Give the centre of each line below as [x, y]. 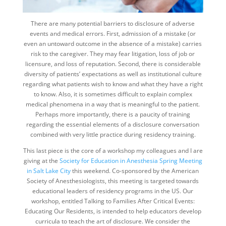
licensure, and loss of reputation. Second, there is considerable [113, 64]
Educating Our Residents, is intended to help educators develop [113, 211]
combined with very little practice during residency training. [113, 134]
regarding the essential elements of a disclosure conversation [113, 124]
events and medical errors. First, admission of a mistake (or [113, 33]
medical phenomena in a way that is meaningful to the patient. [113, 104]
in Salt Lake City [49, 171]
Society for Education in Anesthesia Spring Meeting [131, 160]
